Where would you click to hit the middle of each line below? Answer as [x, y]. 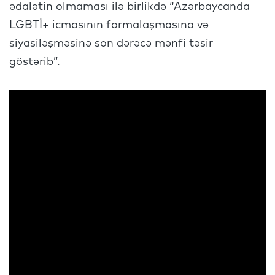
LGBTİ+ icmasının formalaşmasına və [109, 25]
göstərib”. [36, 62]
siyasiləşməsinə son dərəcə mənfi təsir [111, 44]
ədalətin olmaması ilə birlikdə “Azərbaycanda [130, 7]
